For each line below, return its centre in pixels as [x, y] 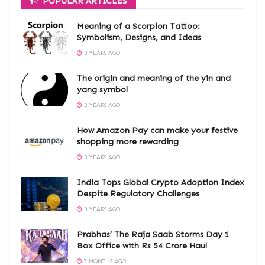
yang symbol [102, 90]
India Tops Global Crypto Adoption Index [161, 183]
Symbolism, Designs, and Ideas [139, 38]
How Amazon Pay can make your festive [157, 131]
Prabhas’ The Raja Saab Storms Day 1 [153, 235]
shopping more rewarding [128, 142]
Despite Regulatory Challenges [138, 194]
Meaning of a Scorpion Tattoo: [138, 27]
